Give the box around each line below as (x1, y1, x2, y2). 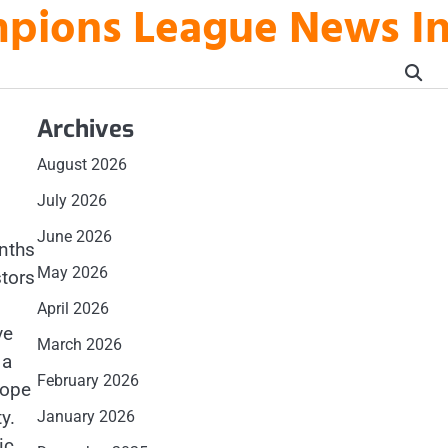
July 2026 (36, 191, 107, 210)
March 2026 (36, 335, 122, 354)
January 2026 (36, 407, 135, 426)
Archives (36, 113, 134, 145)
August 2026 (36, 155, 127, 174)
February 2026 (36, 371, 139, 390)
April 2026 (36, 299, 109, 318)
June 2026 (36, 227, 112, 246)
